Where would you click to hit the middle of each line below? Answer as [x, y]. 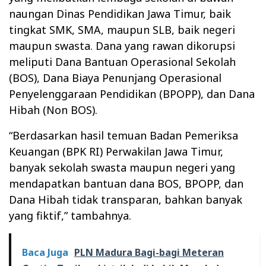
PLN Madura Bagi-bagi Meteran [149, 253]
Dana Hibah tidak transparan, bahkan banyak [126, 200]
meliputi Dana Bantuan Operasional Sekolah [122, 62]
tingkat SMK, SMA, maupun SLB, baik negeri [122, 30]
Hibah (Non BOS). [53, 110]
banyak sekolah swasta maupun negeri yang [122, 168]
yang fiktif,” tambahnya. [70, 216]
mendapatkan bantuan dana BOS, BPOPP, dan [126, 184]
